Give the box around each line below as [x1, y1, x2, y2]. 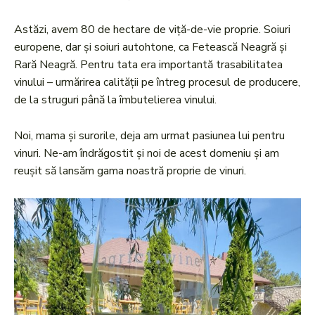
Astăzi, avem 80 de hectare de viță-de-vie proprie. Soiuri [14, 22, 290, 38]
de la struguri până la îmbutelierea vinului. [14, 92, 219, 108]
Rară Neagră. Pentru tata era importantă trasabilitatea [14, 57, 283, 73]
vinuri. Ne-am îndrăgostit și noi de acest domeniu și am [14, 146, 279, 162]
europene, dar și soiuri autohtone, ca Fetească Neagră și [14, 39, 287, 56]
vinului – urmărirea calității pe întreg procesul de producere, [14, 75, 300, 91]
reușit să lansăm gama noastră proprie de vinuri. [14, 163, 246, 179]
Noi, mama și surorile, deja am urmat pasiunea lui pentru [14, 128, 285, 144]
